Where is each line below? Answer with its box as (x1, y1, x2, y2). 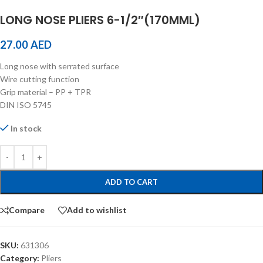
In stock (11, 123, 42, 133)
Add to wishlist (67, 205, 127, 215)
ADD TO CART (105, 177, 158, 187)
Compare (9, 205, 45, 215)
